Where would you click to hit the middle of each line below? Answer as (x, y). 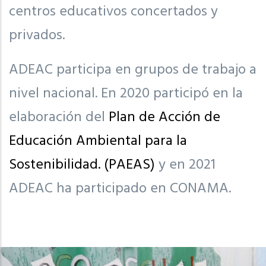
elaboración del (59, 117)
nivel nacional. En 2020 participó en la (126, 94)
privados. (37, 35)
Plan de (134, 117)
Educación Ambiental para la (98, 141)
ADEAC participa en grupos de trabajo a (133, 70)
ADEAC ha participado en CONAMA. (120, 189)
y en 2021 (187, 165)
